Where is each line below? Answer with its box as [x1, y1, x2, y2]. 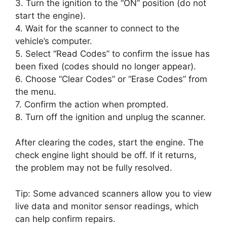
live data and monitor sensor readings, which [15, 201, 199, 211]
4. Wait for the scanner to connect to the [15, 23, 179, 33]
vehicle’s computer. [15, 35, 92, 46]
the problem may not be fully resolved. [15, 163, 172, 173]
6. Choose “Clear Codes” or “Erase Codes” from [15, 73, 207, 84]
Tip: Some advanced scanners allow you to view [15, 188, 212, 199]
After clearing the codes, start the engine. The [15, 137, 204, 148]
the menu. [15, 86, 56, 97]
